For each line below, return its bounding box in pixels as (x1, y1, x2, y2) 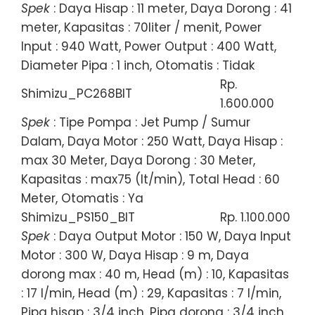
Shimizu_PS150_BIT (21, 208, 135, 226)
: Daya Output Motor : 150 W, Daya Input (50, 227, 291, 245)
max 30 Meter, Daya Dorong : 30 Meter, (21, 151, 255, 169)
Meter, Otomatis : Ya (21, 189, 143, 207)
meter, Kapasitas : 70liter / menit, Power (21, 18, 262, 36)
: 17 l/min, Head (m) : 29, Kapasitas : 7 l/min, (21, 284, 281, 302)
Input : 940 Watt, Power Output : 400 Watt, (21, 37, 276, 55)
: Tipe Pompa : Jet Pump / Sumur (50, 113, 250, 131)
